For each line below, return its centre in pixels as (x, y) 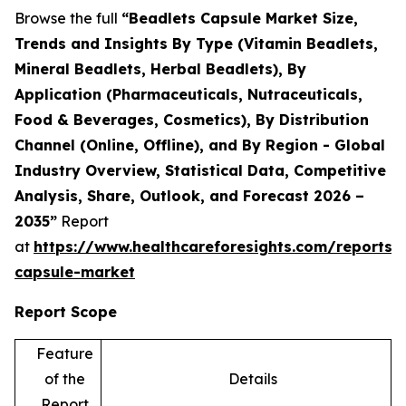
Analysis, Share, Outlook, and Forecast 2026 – (189, 195)
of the (64, 378)
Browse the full (68, 18)
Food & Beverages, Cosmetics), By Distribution (192, 119)
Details (252, 378)
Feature (64, 353)
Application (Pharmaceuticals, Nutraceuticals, (188, 94)
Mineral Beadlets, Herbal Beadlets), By (160, 68)
